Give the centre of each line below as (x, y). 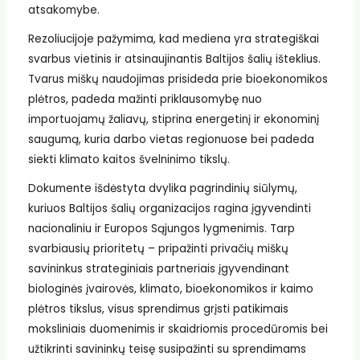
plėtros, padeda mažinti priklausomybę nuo (145, 99)
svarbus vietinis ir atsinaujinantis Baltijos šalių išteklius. (174, 59)
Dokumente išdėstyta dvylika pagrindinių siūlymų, (162, 188)
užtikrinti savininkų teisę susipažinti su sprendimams (167, 349)
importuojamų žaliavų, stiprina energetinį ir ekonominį (173, 119)
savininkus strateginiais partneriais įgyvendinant (158, 268)
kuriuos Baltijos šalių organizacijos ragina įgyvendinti (169, 208)
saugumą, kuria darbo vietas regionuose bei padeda (171, 139)
